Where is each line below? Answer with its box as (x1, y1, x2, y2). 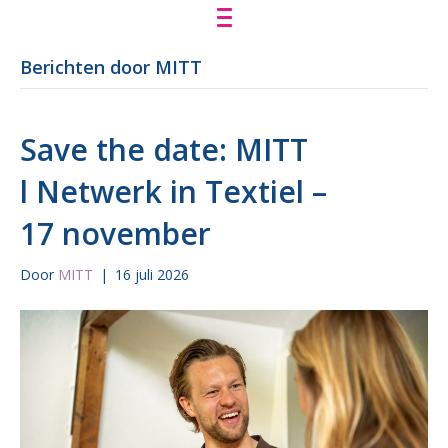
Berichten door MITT (20, 55, 202, 79)
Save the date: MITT (20, 129, 308, 170)
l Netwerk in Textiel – (20, 171, 327, 212)
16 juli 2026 (115, 265, 189, 284)
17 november (20, 213, 211, 254)
